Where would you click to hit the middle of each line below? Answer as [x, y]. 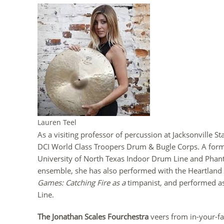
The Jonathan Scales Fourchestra [94, 216]
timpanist [144, 182]
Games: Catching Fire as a [82, 182]
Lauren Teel [57, 122]
